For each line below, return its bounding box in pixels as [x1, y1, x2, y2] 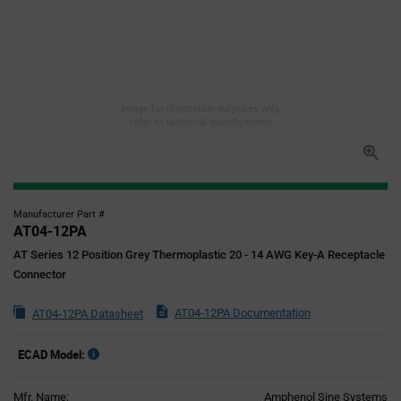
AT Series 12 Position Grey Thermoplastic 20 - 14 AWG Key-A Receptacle [13, 248, 385, 261]
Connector [13, 268, 66, 281]
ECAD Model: [18, 346, 85, 363]
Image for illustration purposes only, [121, 103, 280, 115]
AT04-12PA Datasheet [32, 307, 143, 320]
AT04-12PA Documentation [175, 306, 311, 320]
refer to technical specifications [129, 116, 272, 128]
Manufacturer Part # [13, 209, 105, 220]
